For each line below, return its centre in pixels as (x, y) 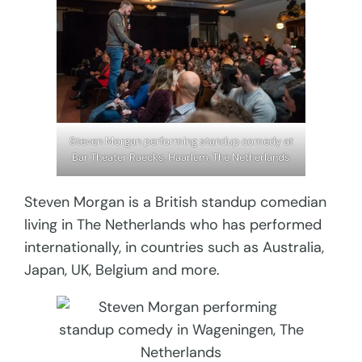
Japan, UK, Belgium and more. (122, 269)
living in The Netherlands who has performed (173, 224)
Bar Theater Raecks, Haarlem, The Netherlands (181, 157)
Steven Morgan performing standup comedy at (181, 141)
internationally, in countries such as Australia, (175, 247)
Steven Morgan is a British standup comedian (176, 202)
